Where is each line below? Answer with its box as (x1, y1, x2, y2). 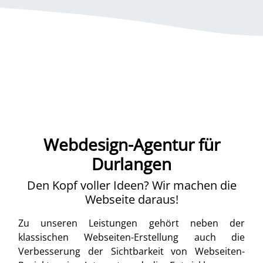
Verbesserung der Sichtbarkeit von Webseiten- (18, 245, 245, 258)
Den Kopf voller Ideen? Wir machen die (26, 177, 237, 193)
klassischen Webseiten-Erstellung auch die (18, 231, 245, 244)
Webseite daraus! (85, 191, 178, 207)
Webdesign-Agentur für (43, 133, 220, 156)
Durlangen (92, 153, 171, 175)
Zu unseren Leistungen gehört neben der (18, 217, 245, 230)
